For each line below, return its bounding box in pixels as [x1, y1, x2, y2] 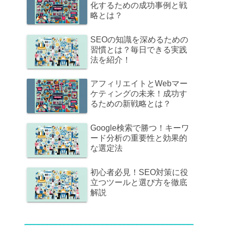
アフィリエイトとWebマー [90, 79, 188, 88]
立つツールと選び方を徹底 [90, 178, 187, 187]
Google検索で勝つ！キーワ [90, 124, 189, 133]
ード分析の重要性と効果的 [90, 134, 187, 143]
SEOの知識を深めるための [90, 35, 188, 44]
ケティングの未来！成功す [90, 89, 187, 98]
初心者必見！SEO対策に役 [90, 168, 188, 177]
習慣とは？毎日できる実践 [90, 45, 187, 54]
